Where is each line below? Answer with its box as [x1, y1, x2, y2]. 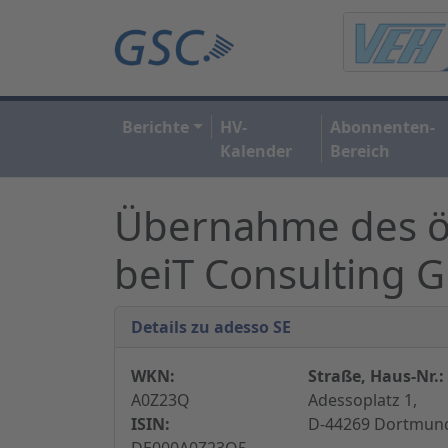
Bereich [329, 139, 390, 162]
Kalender [219, 139, 292, 162]
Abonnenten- [329, 115, 435, 138]
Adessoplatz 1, [307, 388, 417, 411]
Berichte [122, 115, 189, 138]
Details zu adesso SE [131, 315, 291, 338]
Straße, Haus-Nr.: [307, 364, 444, 387]
